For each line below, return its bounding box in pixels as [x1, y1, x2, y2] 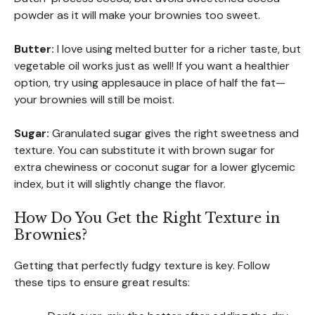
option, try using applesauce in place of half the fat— [14, 75, 285, 90]
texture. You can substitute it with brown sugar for [14, 142, 275, 157]
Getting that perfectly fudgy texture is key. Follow [14, 257, 270, 273]
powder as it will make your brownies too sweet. [14, 7, 260, 22]
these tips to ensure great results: [14, 274, 190, 290]
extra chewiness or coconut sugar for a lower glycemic [14, 159, 295, 174]
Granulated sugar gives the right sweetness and [49, 125, 299, 141]
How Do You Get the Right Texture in [14, 209, 280, 226]
